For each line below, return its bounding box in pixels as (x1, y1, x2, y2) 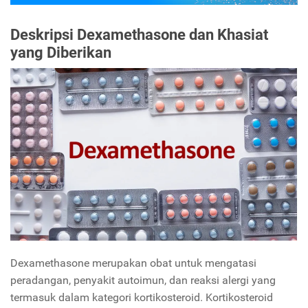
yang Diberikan (10, 43, 111, 62)
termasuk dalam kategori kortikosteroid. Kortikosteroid (10, 291, 273, 305)
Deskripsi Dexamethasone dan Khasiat (10, 25, 268, 44)
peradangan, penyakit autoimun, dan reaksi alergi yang (10, 274, 276, 287)
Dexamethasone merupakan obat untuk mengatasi (10, 256, 256, 270)
